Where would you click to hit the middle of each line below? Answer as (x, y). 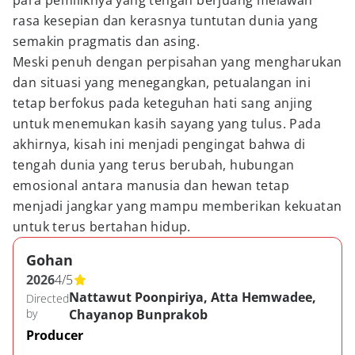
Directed (48, 298)
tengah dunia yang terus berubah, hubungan (154, 165)
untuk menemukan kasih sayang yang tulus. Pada (167, 124)
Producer (55, 335)
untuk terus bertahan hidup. (102, 227)
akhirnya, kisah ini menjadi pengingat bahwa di (159, 144)
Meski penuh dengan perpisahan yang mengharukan (177, 62)
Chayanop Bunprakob (138, 315)
